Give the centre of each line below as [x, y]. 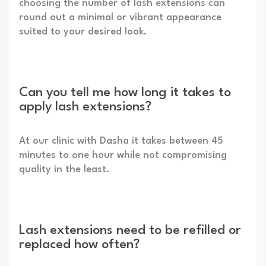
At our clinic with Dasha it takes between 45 [121, 141]
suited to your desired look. [83, 32]
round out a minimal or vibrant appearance [120, 18]
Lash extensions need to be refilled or [130, 231]
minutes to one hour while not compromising [123, 156]
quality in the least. [64, 170]
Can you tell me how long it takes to [125, 93]
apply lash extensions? [85, 107]
